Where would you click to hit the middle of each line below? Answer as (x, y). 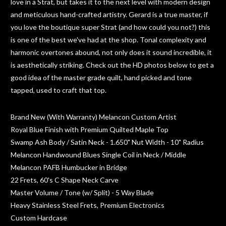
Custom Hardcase (39, 217)
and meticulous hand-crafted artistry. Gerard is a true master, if (109, 14)
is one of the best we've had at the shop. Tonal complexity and (108, 39)
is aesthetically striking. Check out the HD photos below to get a (112, 65)
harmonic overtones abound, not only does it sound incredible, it (111, 52)
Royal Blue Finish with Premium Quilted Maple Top (90, 129)
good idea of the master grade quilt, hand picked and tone (101, 77)
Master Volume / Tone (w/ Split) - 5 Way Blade (82, 192)
